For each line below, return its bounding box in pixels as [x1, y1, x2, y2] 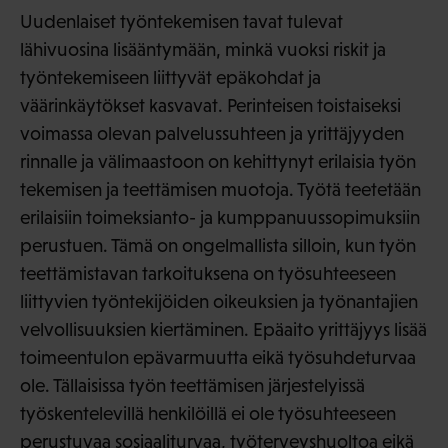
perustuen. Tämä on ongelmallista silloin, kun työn [20, 235, 416, 257]
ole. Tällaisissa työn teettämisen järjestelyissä [20, 375, 365, 397]
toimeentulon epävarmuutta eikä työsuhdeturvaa [20, 347, 416, 369]
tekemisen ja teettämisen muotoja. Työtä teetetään [20, 179, 421, 201]
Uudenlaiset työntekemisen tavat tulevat [20, 11, 343, 33]
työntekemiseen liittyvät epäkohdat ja [20, 67, 321, 89]
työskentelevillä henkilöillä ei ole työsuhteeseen [20, 403, 396, 425]
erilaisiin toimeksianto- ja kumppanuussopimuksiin [20, 207, 420, 229]
